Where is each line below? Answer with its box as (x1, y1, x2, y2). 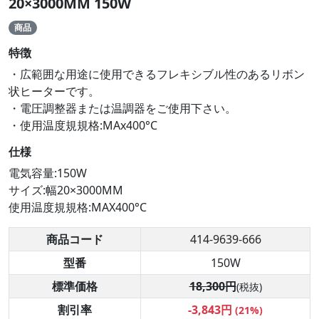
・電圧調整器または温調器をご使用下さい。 (9, 100, 236, 116)
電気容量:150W (9, 164, 87, 181)
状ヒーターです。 (9, 83, 100, 99)
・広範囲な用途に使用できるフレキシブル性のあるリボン (9, 66, 305, 82)
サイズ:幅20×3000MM (9, 182, 123, 198)
